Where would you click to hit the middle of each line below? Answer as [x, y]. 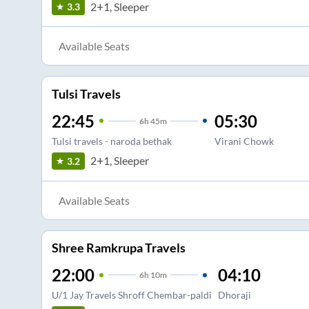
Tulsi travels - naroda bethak [111, 141]
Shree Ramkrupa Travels [118, 248]
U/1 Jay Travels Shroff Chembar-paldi [131, 295]
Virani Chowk [244, 141]
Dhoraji [234, 295]
